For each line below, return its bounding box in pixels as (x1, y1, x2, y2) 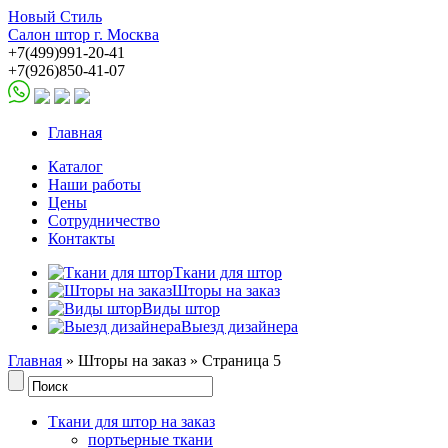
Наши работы (48, 176, 141, 193)
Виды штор (142, 300, 220, 317)
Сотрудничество (48, 212, 160, 229)
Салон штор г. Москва (8, 26, 159, 43)
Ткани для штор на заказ (48, 413, 215, 430)
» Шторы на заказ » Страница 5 (62, 352, 281, 369)
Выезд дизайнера (181, 318, 298, 335)
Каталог (48, 158, 103, 175)
